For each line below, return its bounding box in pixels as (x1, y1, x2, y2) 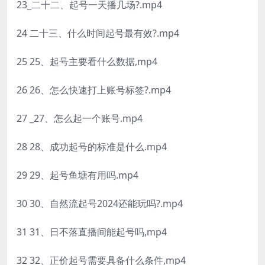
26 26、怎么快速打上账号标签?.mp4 (17, 83, 171, 96)
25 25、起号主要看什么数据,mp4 (17, 55, 157, 68)
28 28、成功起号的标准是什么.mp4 (17, 140, 167, 153)
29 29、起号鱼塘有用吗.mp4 (17, 169, 138, 182)
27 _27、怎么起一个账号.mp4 (17, 112, 143, 125)
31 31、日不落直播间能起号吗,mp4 (17, 225, 167, 238)
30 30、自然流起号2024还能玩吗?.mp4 (17, 197, 183, 210)
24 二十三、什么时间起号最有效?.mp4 (17, 27, 179, 40)
